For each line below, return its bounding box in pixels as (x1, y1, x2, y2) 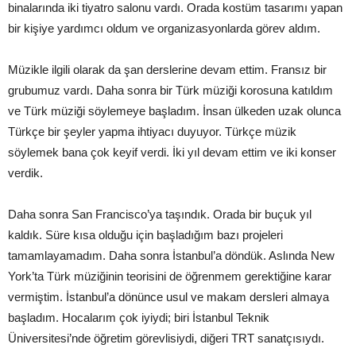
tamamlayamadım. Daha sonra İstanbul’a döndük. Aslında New (8, 249, 335, 262)
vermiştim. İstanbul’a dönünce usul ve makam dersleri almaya (8, 290, 329, 304)
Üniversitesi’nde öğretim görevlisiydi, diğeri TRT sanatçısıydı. (8, 331, 324, 345)
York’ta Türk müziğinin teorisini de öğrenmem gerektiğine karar (8, 269, 331, 283)
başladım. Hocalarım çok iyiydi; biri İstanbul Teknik (8, 311, 269, 324)
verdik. (8, 166, 43, 180)
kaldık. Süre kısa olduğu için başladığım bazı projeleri (8, 228, 283, 242)
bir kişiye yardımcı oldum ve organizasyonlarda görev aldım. (8, 21, 320, 35)
